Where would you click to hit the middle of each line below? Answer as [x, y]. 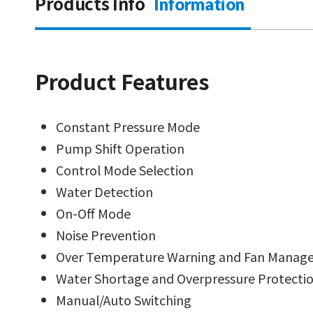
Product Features [122, 81]
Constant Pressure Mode [128, 126]
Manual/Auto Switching [124, 300]
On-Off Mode [93, 213]
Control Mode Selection [125, 170]
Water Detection [104, 191]
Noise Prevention [106, 235]
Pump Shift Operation [120, 148]
